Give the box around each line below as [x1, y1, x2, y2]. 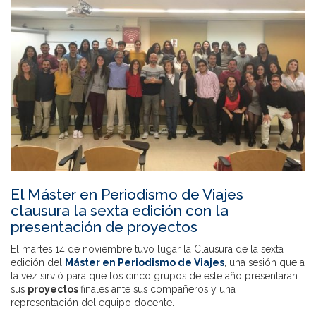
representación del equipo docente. [11, 297, 174, 309]
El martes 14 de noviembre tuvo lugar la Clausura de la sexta [11, 243, 284, 255]
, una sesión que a [224, 257, 305, 269]
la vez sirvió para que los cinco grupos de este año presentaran [11, 270, 298, 282]
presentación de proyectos [11, 218, 197, 236]
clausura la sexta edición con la [11, 202, 229, 220]
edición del [11, 257, 65, 269]
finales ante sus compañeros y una [80, 284, 236, 296]
